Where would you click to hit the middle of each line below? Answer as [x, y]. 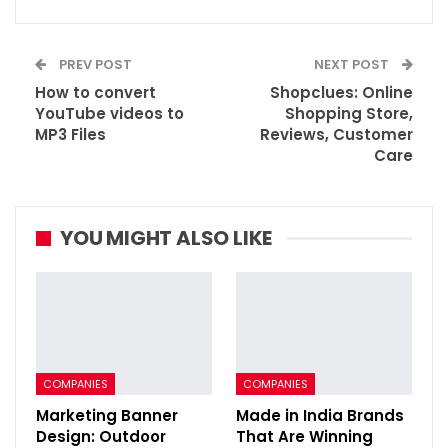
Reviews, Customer [336, 135]
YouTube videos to [109, 114]
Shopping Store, [349, 114]
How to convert [95, 93]
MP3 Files [70, 135]
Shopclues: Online [341, 93]
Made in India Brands [320, 416]
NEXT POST [353, 65]
